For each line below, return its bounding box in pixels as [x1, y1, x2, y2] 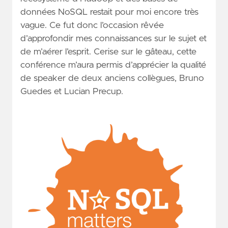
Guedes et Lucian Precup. [20, 87, 123, 96]
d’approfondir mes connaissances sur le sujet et [20, 34, 207, 43]
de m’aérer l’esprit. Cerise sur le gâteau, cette [20, 47, 196, 56]
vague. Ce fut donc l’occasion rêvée [20, 20, 164, 30]
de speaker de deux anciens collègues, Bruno [20, 73, 204, 83]
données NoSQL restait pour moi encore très [20, 7, 198, 17]
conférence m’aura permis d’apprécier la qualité [20, 60, 206, 70]
